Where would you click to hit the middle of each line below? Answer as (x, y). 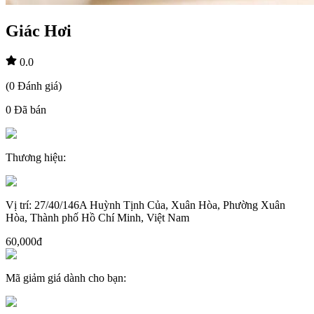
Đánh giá (38, 86)
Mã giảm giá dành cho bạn (64, 278)
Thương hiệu (34, 157)
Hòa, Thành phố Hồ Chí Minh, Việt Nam (97, 217)
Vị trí (17, 205)
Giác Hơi (39, 30)
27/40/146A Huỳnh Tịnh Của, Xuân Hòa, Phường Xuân (160, 205)
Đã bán (30, 109)
